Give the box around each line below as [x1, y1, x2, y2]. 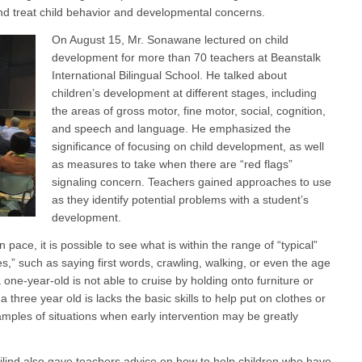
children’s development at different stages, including [52, 86, 317, 100]
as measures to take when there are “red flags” [52, 158, 293, 171]
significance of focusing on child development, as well [52, 140, 324, 154]
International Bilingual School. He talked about [52, 69, 287, 82]
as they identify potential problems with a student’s [52, 193, 309, 207]
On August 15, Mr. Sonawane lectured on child [52, 33, 288, 47]
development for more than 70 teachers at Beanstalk [52, 51, 321, 65]
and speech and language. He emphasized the [52, 122, 291, 136]
